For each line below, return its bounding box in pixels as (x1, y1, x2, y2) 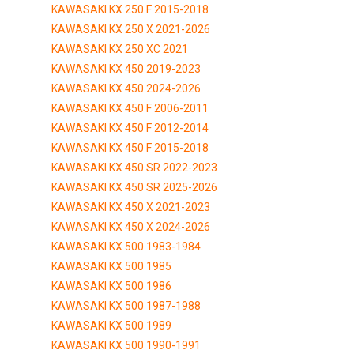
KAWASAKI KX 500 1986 (51, 279, 171, 292)
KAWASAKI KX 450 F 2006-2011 (51, 101, 209, 115)
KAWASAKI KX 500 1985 (51, 259, 171, 273)
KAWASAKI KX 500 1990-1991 (51, 338, 201, 352)
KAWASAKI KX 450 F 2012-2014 (51, 121, 209, 134)
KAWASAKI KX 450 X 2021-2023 (51, 200, 210, 213)
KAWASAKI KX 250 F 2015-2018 (51, 2, 209, 16)
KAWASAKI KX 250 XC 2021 (51, 42, 188, 55)
